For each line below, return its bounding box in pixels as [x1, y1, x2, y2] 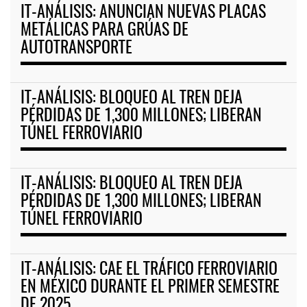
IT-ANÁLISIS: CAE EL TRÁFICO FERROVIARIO [21, 262, 278, 279]
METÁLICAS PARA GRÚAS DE [21, 23, 188, 40]
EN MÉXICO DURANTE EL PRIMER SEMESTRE [21, 280, 280, 297]
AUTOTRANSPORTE [21, 40, 132, 58]
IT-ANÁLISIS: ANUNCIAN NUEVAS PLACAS [21, 5, 266, 22]
